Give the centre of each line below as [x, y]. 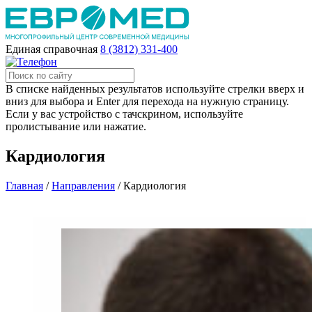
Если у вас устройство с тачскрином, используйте [124, 114]
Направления [83, 185]
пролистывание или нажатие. [76, 126]
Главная [24, 185]
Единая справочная [52, 49]
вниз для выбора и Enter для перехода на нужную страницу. [147, 101]
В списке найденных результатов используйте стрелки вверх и [155, 89]
